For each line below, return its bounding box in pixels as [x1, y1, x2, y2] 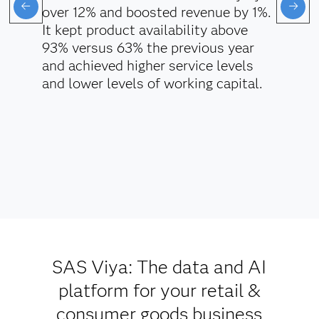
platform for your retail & [58, 279, 261, 303]
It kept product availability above [41, 21, 248, 39]
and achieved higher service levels [41, 57, 253, 75]
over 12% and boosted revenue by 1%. [41, 4, 271, 21]
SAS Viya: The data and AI [52, 256, 267, 279]
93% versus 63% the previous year [41, 39, 254, 57]
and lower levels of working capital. [41, 75, 263, 93]
